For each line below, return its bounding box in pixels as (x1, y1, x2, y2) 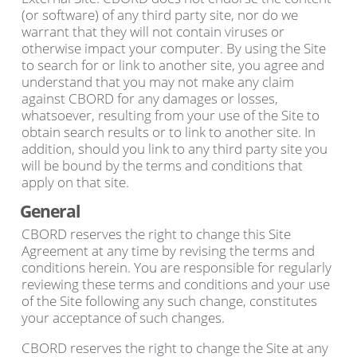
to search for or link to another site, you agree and (21, 56, 324, 75)
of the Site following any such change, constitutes (21, 292, 317, 311)
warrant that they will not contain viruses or (21, 22, 284, 41)
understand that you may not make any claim (21, 73, 294, 92)
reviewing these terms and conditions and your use (21, 275, 330, 294)
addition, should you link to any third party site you (21, 139, 328, 159)
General (20, 199, 80, 222)
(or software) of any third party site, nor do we (21, 6, 298, 25)
